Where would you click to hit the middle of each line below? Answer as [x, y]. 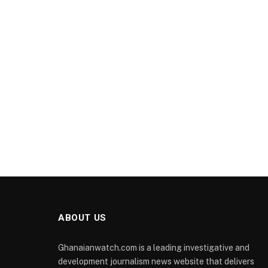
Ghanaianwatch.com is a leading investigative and [154, 248]
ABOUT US [82, 218]
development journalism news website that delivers [156, 261]
